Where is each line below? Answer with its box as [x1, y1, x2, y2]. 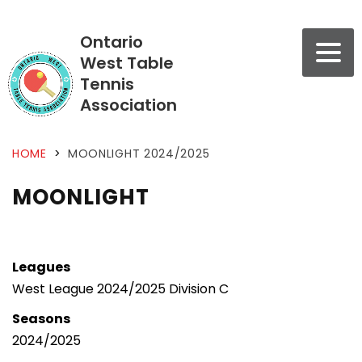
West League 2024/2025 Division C [12, 279, 229, 298]
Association [80, 94, 177, 116]
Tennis [80, 73, 134, 95]
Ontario [80, 31, 143, 53]
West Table [80, 52, 174, 74]
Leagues [12, 257, 70, 276]
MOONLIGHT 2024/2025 [67, 145, 210, 162]
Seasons [12, 309, 70, 328]
